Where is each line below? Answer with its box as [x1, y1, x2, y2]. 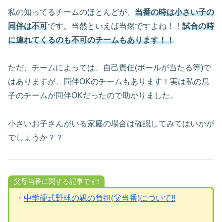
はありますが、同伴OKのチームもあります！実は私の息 [8, 77, 210, 86]
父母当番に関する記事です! [13, 177, 99, 185]
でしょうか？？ [8, 133, 63, 142]
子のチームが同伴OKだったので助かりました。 [8, 91, 178, 100]
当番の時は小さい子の [135, 7, 214, 16]
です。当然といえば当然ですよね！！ [48, 21, 182, 30]
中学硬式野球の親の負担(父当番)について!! [23, 194, 175, 203]
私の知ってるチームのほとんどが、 [8, 7, 135, 16]
